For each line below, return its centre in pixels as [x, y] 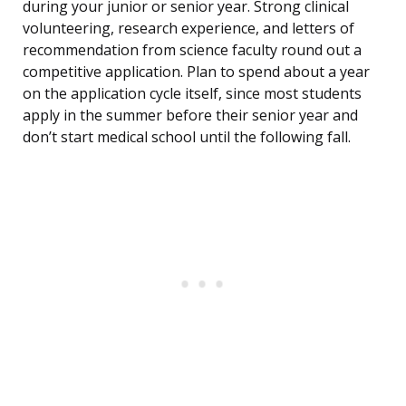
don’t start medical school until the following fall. [187, 137]
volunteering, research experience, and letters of [188, 29]
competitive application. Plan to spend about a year [196, 72]
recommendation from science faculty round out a [192, 50]
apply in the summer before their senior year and [190, 116]
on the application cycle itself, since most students [192, 94]
